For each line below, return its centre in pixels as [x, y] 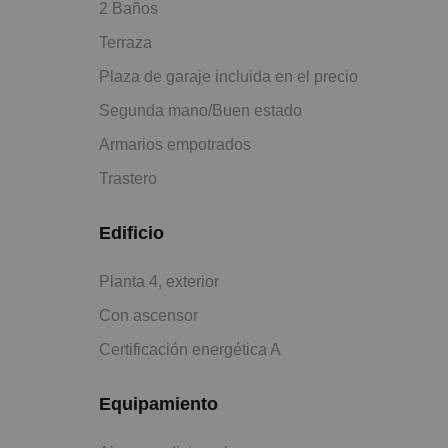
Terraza [125, 42]
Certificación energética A [190, 349]
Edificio [131, 232]
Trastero [128, 178]
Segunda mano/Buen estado [200, 110]
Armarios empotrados [175, 144]
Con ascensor [148, 315]
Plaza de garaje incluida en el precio [228, 76]
